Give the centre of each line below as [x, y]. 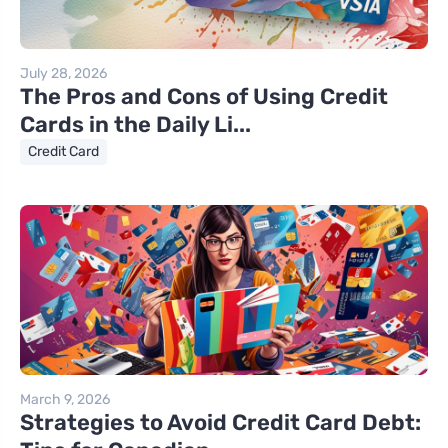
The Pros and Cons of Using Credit [204, 96]
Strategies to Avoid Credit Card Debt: [220, 422]
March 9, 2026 [65, 399]
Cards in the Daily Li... [135, 124]
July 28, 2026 [63, 73]
